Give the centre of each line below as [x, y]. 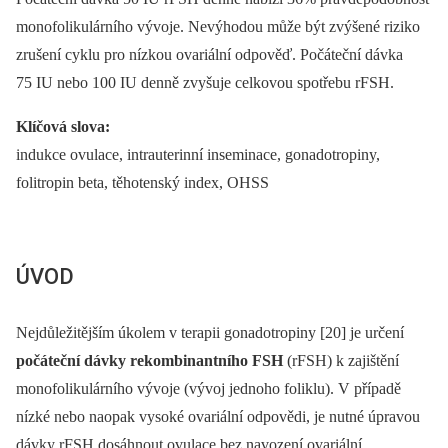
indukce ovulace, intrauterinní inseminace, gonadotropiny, [198, 155]
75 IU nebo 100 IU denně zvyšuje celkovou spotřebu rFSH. [205, 83]
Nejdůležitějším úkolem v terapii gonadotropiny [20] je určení [210, 332]
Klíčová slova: [63, 127]
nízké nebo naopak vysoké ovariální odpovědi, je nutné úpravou [218, 416]
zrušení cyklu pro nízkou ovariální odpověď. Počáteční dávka [209, 55]
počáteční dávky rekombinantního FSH [149, 360]
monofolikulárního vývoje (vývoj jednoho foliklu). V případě [208, 388]
